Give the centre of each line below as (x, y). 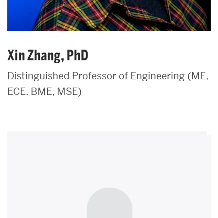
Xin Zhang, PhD (48, 56)
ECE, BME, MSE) (45, 92)
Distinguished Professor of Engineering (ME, (108, 76)
